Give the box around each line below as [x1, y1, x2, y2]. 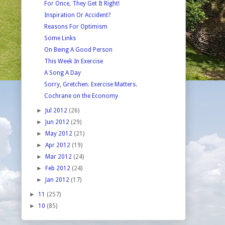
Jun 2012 [45, 118, 71, 126]
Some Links [44, 34, 76, 42]
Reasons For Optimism [44, 23, 107, 30]
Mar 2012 [45, 153, 74, 160]
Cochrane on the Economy [44, 92, 118, 99]
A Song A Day [44, 69, 81, 76]
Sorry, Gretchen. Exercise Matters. [44, 80, 137, 88]
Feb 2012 [45, 164, 72, 172]
